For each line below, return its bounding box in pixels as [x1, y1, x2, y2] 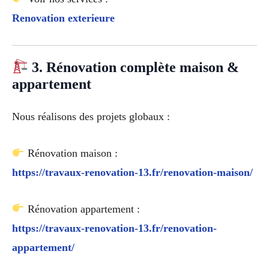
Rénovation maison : [24, 147, 118, 159]
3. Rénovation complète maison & [28, 59, 240, 75]
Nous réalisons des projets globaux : [12, 110, 170, 122]
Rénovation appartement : [24, 202, 140, 215]
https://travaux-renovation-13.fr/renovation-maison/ [12, 166, 253, 178]
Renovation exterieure [12, 12, 115, 25]
